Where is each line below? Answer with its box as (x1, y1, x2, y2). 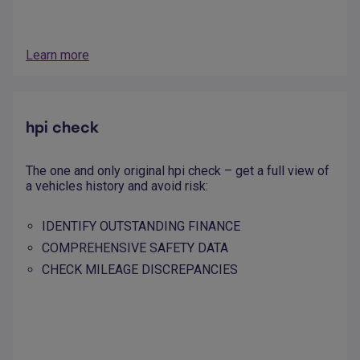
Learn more (26, 47, 89, 63)
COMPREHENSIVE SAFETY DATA (42, 240, 228, 256)
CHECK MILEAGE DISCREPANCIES (42, 262, 238, 278)
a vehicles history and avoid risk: (26, 178, 208, 194)
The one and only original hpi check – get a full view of (26, 163, 329, 179)
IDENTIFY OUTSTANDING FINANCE (42, 219, 240, 235)
